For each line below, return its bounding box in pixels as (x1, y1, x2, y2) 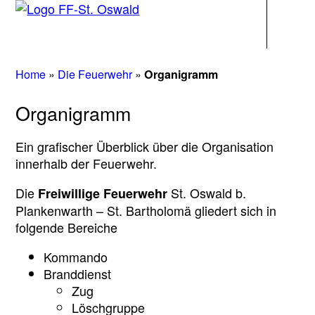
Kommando (44, 247, 108, 266)
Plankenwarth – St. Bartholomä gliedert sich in (15, 200, 277, 219)
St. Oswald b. (167, 183, 247, 202)
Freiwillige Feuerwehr (38, 184, 168, 202)
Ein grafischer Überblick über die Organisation (15, 136, 274, 155)
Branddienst (44, 264, 112, 283)
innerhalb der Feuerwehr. (15, 153, 157, 172)
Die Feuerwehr (58, 65, 133, 82)
